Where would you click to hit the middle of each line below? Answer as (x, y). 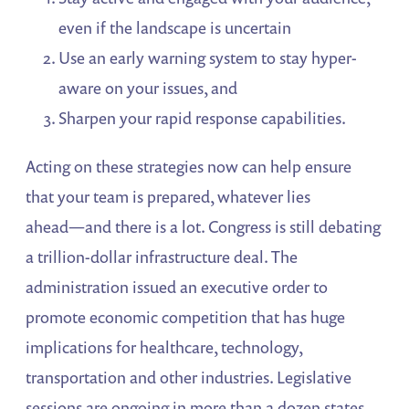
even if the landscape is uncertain (175, 28)
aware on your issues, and (148, 88)
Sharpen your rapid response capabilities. (203, 118)
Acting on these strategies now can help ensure (189, 167)
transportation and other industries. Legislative (189, 378)
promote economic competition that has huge (186, 317)
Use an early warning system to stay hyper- (208, 58)
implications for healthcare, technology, (164, 347)
